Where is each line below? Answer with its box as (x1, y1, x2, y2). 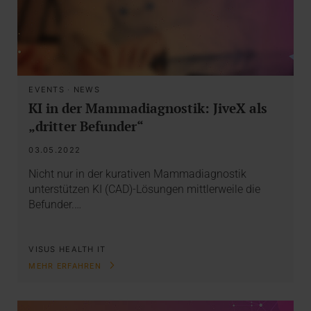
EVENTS (28, 84, 65, 94)
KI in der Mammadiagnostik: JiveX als (28, 99, 268, 117)
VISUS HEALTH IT (28, 244, 106, 255)
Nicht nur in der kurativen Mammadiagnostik (28, 167, 247, 180)
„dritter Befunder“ (28, 117, 144, 135)
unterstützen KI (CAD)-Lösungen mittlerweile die (28, 182, 261, 196)
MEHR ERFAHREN (28, 261, 105, 271)
